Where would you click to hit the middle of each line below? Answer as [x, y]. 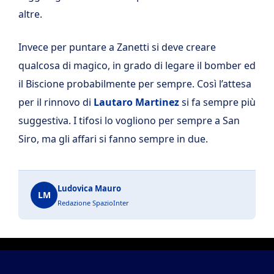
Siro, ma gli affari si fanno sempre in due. [113, 139]
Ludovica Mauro [89, 188]
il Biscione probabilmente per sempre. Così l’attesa [135, 83]
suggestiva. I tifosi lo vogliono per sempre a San [129, 120]
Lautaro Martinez [135, 102]
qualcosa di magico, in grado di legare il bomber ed [137, 65]
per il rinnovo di [55, 102]
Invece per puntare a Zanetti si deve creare [117, 47]
